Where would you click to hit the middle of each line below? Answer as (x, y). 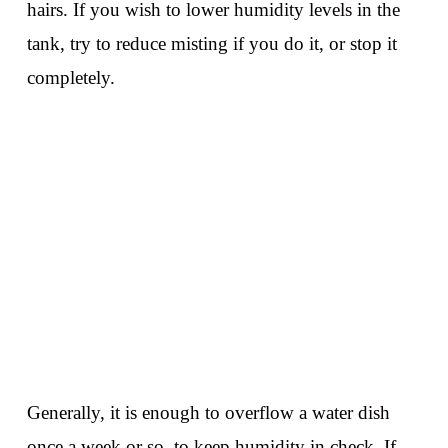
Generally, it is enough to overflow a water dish (208, 413)
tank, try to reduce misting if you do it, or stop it (211, 44)
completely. (70, 78)
